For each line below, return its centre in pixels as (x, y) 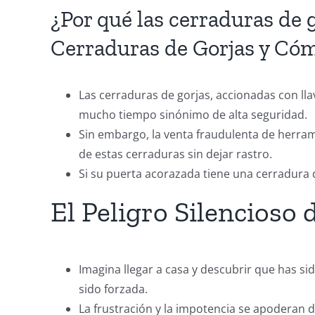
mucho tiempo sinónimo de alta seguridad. (193, 114)
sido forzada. (113, 289)
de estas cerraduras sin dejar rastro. (175, 154)
